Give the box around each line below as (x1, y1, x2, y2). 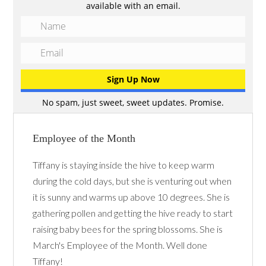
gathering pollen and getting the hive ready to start (33, 207, 233, 219)
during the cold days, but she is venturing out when (33, 175, 232, 187)
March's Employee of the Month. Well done (33, 239, 208, 251)
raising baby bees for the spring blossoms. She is (33, 223, 223, 235)
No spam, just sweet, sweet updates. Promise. (42, 97, 224, 109)
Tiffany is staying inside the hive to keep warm (33, 159, 215, 171)
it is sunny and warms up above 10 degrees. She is (33, 191, 230, 203)
